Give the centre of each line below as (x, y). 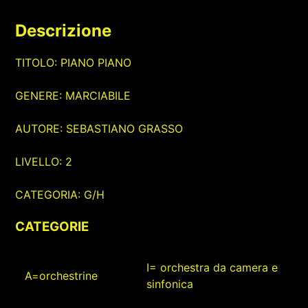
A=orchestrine (62, 276)
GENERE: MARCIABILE (73, 96)
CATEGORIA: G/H (60, 195)
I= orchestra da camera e (212, 268)
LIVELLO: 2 (44, 162)
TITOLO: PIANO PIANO (74, 63)
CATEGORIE (52, 227)
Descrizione (64, 31)
